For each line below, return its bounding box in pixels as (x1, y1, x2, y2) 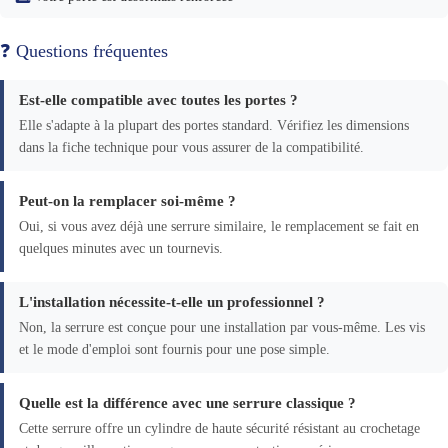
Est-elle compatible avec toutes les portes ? (19, 91, 298, 108)
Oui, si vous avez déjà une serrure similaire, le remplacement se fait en (19, 218, 419, 234)
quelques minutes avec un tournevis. (19, 240, 223, 256)
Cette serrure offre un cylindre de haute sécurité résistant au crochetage (19, 420, 420, 436)
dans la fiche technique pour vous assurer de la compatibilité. (19, 139, 364, 155)
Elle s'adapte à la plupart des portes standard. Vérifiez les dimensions (19, 117, 409, 133)
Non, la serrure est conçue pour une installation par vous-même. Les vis (19, 319, 425, 335)
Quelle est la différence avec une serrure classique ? (19, 394, 356, 411)
